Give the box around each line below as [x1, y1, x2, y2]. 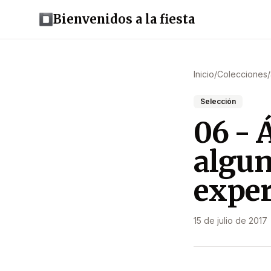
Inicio [194, 69, 214, 79]
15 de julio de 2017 [194, 215, 267, 226]
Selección [200, 97, 236, 106]
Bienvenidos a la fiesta [53, 11, 195, 27]
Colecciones [217, 69, 267, 79]
